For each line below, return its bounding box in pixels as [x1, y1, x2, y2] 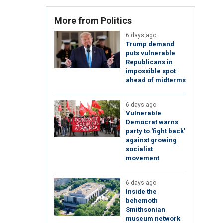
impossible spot [126, 67, 176, 75]
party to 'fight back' [126, 127, 185, 135]
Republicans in [126, 58, 173, 66]
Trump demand [126, 40, 174, 48]
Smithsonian [126, 206, 165, 214]
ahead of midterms [126, 76, 186, 84]
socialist [126, 145, 153, 153]
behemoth [126, 197, 158, 205]
